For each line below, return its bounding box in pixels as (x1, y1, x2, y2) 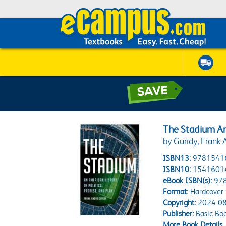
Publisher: (163, 209, 194, 218)
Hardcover (188, 187, 224, 196)
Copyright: (163, 198, 196, 207)
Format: (163, 187, 189, 196)
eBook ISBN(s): (163, 176, 212, 185)
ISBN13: (163, 153, 191, 163)
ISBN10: (163, 164, 191, 174)
